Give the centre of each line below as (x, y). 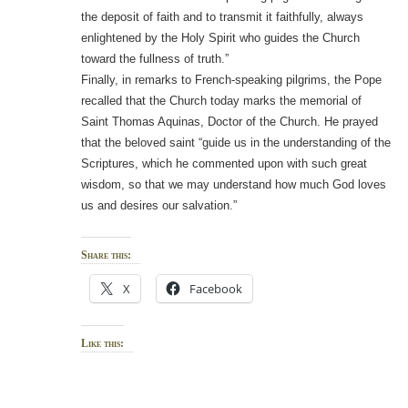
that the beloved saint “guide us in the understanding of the (235, 143)
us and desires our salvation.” (158, 206)
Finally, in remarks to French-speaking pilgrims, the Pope (231, 80)
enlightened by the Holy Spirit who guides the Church (220, 38)
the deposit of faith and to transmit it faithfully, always (222, 17)
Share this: (106, 255)
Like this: (102, 344)
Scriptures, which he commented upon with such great (224, 164)
